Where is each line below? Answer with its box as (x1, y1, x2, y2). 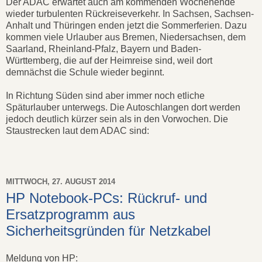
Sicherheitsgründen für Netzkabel (6, 222, 211, 239)
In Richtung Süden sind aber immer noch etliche (6, 90, 205, 101)
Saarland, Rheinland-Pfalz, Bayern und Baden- (6, 43, 201, 54)
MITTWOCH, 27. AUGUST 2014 (6, 177, 115, 187)
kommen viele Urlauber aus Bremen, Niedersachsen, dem (6, 32, 246, 42)
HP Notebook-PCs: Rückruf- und (6, 189, 207, 206)
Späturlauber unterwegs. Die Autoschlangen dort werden (6, 102, 240, 112)
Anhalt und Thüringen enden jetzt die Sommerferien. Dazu (6, 20, 247, 30)
